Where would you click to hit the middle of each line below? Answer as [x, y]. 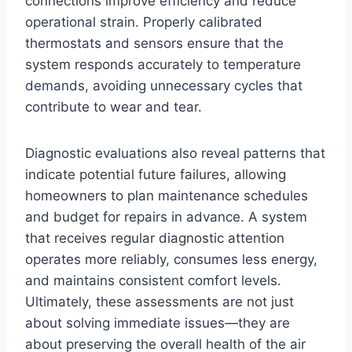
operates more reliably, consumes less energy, [171, 260]
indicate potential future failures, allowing [156, 175]
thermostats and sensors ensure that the [154, 44]
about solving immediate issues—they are [158, 323]
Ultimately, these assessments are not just [159, 302]
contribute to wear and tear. [115, 107]
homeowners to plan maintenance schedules [167, 196]
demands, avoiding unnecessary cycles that [164, 86]
